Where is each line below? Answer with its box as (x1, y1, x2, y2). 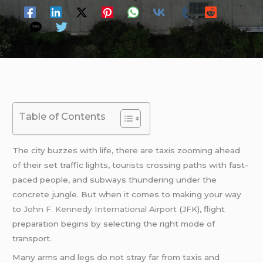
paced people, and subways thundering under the (12, 174, 217, 184)
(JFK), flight (177, 204, 225, 214)
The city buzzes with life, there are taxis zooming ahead (12, 145, 241, 155)
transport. (12, 233, 52, 243)
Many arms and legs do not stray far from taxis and (12, 252, 220, 262)
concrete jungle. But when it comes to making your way (12, 189, 242, 199)
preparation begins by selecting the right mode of (12, 218, 215, 228)
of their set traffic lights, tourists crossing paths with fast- (12, 160, 249, 170)
